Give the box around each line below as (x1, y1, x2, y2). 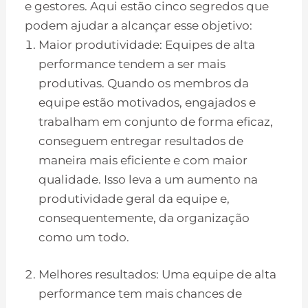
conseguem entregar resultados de (38, 134, 244, 148)
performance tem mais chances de (38, 286, 243, 300)
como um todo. (38, 230, 133, 245)
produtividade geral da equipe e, (38, 192, 230, 206)
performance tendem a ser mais (38, 57, 226, 71)
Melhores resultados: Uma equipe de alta (38, 267, 277, 281)
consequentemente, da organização (38, 211, 250, 225)
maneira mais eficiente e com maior (38, 153, 248, 168)
